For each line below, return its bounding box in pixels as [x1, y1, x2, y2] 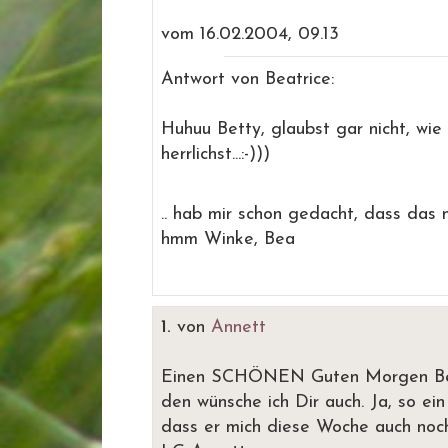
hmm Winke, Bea [161, 230, 295, 249]
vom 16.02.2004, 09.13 [161, 25, 339, 44]
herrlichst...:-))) [161, 145, 270, 164]
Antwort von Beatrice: [161, 70, 334, 89]
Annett [211, 318, 266, 337]
